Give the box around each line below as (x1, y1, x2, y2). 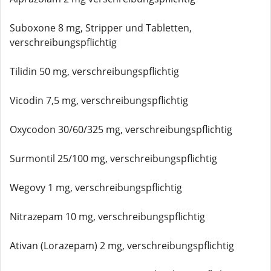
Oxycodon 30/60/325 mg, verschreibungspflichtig (10, 123, 232, 136)
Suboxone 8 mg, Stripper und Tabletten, (10, 21, 192, 34)
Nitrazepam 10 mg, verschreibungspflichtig (10, 210, 205, 223)
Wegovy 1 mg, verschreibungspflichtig (10, 181, 182, 194)
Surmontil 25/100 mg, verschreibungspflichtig (10, 152, 217, 165)
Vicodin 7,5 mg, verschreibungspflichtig (10, 94, 188, 107)
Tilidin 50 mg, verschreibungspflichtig (10, 65, 179, 78)
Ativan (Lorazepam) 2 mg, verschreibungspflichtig (10, 239, 234, 252)
